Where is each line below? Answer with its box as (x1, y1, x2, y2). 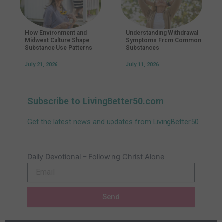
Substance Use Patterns (25, 44, 92, 52)
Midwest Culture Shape (25, 37, 89, 44)
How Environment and (25, 29, 87, 37)
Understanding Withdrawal (126, 29, 198, 37)
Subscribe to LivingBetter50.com (27, 96, 164, 107)
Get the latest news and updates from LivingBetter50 (27, 117, 199, 127)
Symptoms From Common (126, 37, 201, 44)
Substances (126, 44, 159, 52)
